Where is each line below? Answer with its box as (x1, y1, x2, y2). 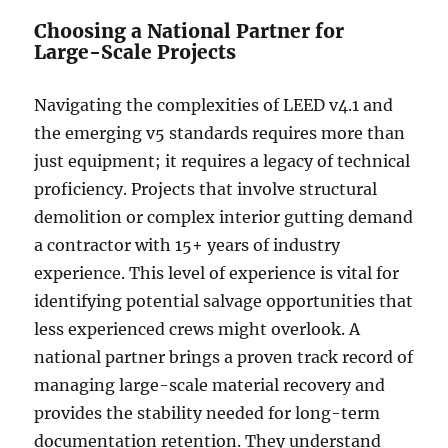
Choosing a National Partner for (34, 19, 345, 44)
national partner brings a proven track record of (34, 347, 414, 368)
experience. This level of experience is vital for (34, 263, 400, 284)
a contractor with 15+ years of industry (34, 235, 341, 256)
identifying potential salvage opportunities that (34, 291, 414, 312)
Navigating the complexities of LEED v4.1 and (34, 95, 394, 116)
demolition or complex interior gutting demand (34, 207, 414, 228)
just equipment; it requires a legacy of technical (34, 151, 411, 172)
